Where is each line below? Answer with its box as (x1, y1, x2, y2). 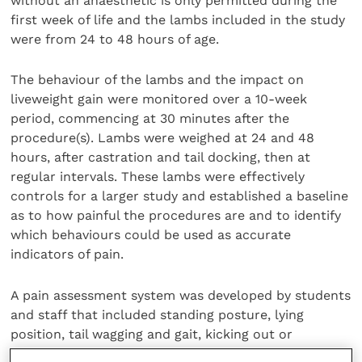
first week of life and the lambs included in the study (11, 11, 346, 27)
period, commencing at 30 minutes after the (11, 111, 290, 127)
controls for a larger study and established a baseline (11, 188, 349, 204)
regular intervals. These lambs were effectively (11, 169, 305, 185)
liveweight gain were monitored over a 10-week (11, 91, 308, 107)
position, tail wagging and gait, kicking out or (11, 326, 293, 342)
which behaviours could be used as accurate (11, 227, 292, 243)
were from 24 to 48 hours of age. (11, 31, 220, 47)
